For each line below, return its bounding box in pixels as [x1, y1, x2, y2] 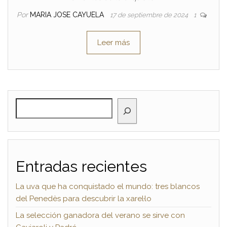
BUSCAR [15, 99, 47, 108]
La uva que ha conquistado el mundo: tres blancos [16, 181, 200, 191]
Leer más [97, 37, 130, 47]
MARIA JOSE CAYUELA [29, 10, 106, 19]
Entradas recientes [16, 157, 147, 175]
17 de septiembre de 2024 [109, 11, 190, 19]
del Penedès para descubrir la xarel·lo [16, 194, 152, 203]
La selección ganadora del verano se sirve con [16, 210, 185, 220]
